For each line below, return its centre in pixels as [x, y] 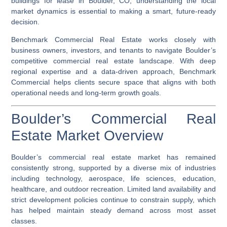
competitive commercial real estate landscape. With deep [113, 61]
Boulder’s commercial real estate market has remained [113, 157]
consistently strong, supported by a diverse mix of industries [113, 168]
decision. [26, 22]
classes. [24, 221]
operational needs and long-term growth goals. [86, 93]
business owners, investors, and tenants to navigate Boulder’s [113, 50]
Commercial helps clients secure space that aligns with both [113, 82]
